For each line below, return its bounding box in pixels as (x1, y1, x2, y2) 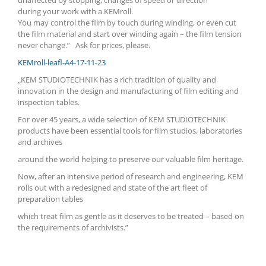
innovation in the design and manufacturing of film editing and (18, 85, 239, 96)
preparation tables (18, 194, 83, 204)
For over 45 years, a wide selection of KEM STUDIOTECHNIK (18, 114, 226, 125)
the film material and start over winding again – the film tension (18, 28, 242, 39)
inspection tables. (18, 97, 80, 107)
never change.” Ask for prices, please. (18, 40, 150, 50)
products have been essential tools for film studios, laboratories (18, 125, 242, 136)
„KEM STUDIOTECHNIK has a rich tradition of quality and (18, 74, 216, 85)
